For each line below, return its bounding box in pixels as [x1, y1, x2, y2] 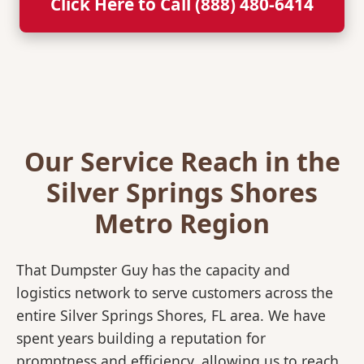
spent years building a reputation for [16, 328, 266, 349]
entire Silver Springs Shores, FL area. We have [16, 305, 326, 326]
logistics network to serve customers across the [16, 283, 333, 303]
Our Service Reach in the [24, 144, 340, 180]
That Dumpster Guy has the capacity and [16, 260, 290, 280]
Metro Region [94, 206, 270, 241]
